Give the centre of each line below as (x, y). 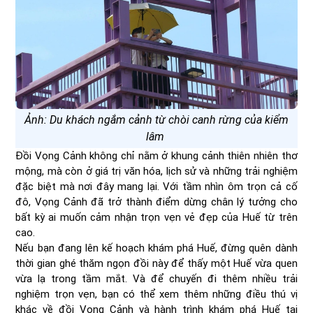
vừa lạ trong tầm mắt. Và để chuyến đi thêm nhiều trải (156, 278)
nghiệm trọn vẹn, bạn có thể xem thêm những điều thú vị (156, 294)
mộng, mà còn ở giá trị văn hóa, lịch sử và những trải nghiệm (156, 171)
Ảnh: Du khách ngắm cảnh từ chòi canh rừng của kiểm (156, 119)
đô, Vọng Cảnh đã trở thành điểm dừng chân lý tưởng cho (156, 202)
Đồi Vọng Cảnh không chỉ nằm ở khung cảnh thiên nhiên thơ (156, 155)
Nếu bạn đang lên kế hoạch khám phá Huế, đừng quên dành (156, 248)
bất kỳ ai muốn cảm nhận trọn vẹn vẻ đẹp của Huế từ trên (156, 217)
